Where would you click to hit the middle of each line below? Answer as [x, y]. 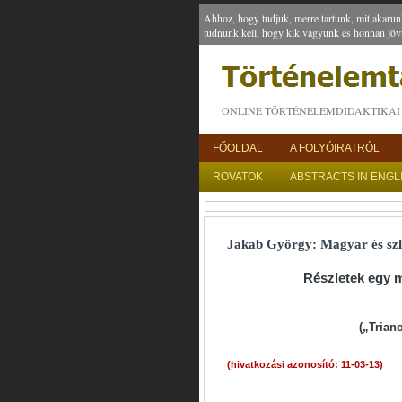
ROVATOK [238, 177]
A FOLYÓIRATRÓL [335, 148]
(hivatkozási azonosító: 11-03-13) [305, 365]
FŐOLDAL [238, 148]
